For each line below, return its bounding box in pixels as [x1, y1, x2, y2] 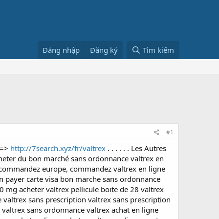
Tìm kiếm [143, 45, 174, 55]
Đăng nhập [43, 45, 80, 55]
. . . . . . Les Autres [106, 143, 166, 153]
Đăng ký [90, 45, 118, 55]
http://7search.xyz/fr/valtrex [10, 143, 106, 153]
